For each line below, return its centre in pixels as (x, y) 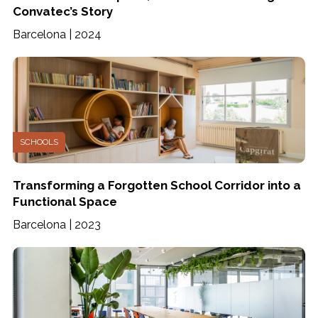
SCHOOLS (39, 142)
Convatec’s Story (62, 11)
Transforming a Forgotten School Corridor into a (157, 185)
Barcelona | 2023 (56, 225)
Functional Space (65, 202)
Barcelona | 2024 (57, 34)
